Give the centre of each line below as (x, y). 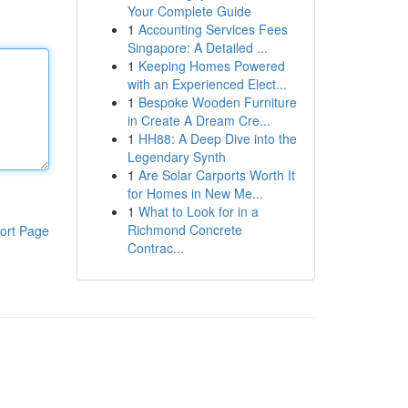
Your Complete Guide (189, 11)
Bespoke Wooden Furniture (217, 102)
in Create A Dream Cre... (199, 120)
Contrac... (155, 248)
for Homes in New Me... (195, 193)
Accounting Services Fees (213, 29)
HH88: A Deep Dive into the (217, 138)
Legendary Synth (176, 157)
